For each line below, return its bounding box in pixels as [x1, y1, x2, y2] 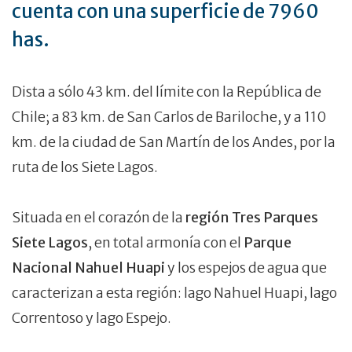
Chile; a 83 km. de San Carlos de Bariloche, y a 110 [12, 108, 326, 126]
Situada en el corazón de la [12, 209, 185, 227]
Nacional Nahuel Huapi [12, 259, 165, 277]
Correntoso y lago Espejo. [12, 310, 171, 328]
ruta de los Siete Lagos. [12, 159, 158, 177]
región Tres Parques [185, 209, 318, 227]
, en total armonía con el [88, 234, 244, 252]
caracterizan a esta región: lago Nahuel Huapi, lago [12, 284, 337, 302]
